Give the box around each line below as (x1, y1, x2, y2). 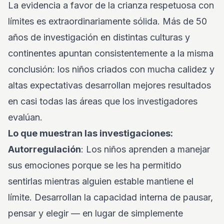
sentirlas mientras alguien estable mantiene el (8, 176, 193, 186)
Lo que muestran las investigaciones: (8, 128, 173, 138)
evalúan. (8, 112, 42, 122)
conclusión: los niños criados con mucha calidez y (8, 64, 214, 74)
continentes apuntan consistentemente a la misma (8, 48, 213, 58)
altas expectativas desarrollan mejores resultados (8, 80, 211, 90)
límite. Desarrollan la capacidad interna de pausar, (8, 192, 213, 202)
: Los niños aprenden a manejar (81, 144, 210, 154)
